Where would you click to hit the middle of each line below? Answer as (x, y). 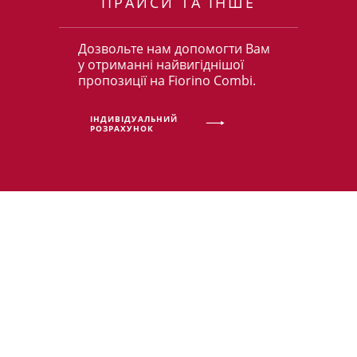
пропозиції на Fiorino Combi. (167, 80)
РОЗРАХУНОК (122, 128)
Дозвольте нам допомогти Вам (174, 49)
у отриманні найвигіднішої (161, 65)
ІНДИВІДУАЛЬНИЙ (134, 118)
